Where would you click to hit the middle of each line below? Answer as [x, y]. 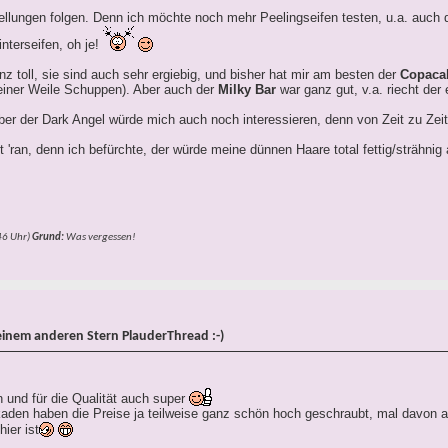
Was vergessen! [100, 238]
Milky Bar [247, 90]
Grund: [48, 238]
